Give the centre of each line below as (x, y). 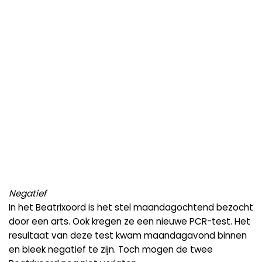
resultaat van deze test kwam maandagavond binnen (128, 235)
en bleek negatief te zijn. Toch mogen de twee (111, 249)
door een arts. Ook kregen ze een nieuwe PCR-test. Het (130, 221)
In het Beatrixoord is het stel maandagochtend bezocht (131, 207)
